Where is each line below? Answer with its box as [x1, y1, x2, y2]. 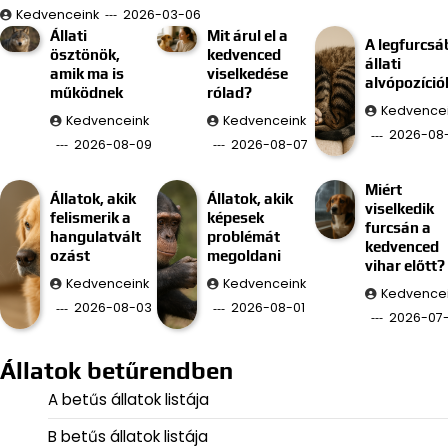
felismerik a [49, 209, 131, 227]
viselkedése [207, 64, 289, 82]
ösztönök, [49, 45, 120, 63]
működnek [49, 83, 123, 101]
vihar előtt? [364, 256, 445, 274]
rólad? [207, 83, 253, 101]
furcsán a [364, 218, 431, 236]
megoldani [207, 247, 282, 265]
